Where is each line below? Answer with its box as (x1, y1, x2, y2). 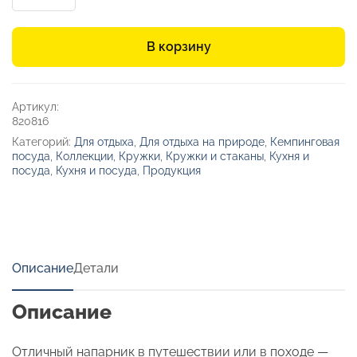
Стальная (11, 8, 68, 24)
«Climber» (11, 88, 72, 104)
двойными (11, 56, 74, 72)
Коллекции (56, 149, 113, 163)
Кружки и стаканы (166, 149, 264, 163)
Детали (73, 260, 119, 276)
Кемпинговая (270, 135, 339, 148)
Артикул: (12, 100, 59, 113)
